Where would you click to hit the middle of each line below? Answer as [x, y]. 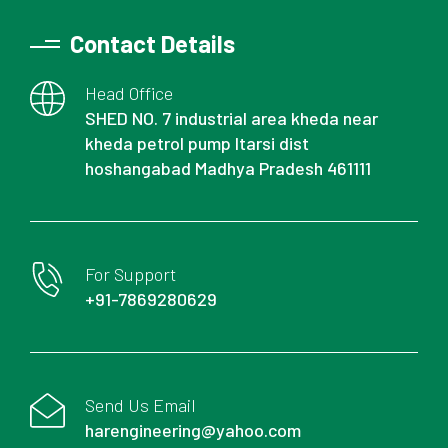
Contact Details [152, 44]
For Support [130, 274]
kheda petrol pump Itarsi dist [197, 143]
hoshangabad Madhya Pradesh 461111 [228, 168]
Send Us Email [140, 405]
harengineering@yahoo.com [193, 430]
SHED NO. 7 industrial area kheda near [231, 118]
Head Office [129, 93]
